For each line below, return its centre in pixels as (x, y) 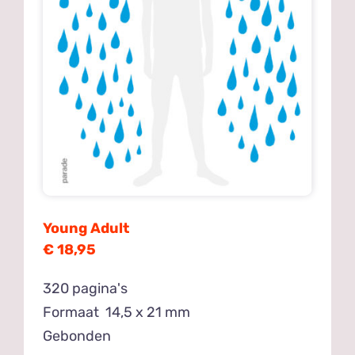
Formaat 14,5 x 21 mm (117, 312)
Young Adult (86, 228)
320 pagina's (86, 288)
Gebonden (77, 336)
